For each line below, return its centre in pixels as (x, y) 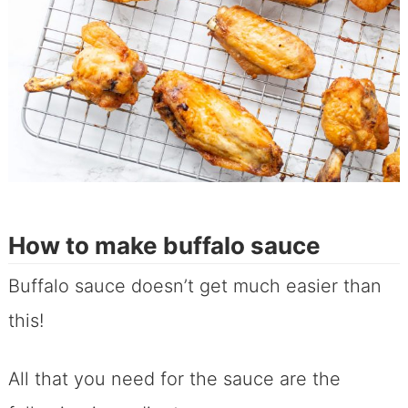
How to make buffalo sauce (164, 246)
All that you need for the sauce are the (174, 379)
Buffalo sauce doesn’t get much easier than (194, 286)
